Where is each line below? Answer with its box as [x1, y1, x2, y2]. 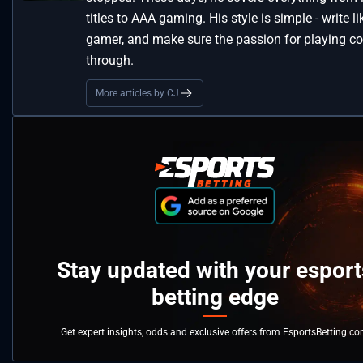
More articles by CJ [96, 87, 179, 99]
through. [86, 52, 134, 68]
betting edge [151, 283, 279, 310]
